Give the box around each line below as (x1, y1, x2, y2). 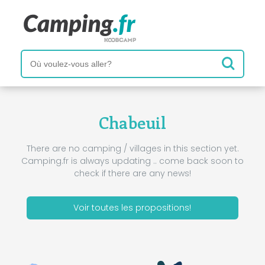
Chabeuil (99, 111, 166, 134)
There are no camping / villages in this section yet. (26, 142, 239, 154)
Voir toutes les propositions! (73, 201, 192, 214)
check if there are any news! (74, 167, 191, 179)
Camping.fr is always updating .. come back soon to (21, 154, 244, 167)
